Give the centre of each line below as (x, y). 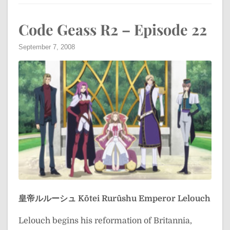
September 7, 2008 (47, 47)
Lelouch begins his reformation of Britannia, (105, 221)
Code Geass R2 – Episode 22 (113, 30)
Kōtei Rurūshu (107, 198)
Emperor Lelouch (175, 198)
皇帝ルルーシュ (47, 198)
